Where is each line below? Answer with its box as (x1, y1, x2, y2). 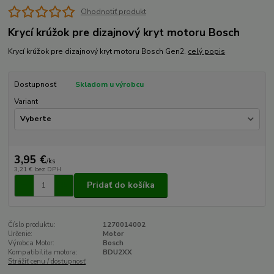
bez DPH (34, 165, 61, 174)
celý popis (188, 46, 226, 56)
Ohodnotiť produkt (80, 7, 146, 17)
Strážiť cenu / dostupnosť (8, 256, 86, 266)
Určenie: (8, 229, 33, 239)
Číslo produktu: (8, 220, 56, 229)
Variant (13, 97, 38, 107)
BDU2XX (102, 247, 132, 257)
